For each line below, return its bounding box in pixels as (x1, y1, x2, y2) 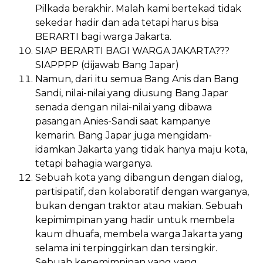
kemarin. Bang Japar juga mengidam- (35, 129, 212, 141)
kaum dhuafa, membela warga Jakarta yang (35, 228, 243, 240)
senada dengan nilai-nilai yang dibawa (35, 101, 212, 113)
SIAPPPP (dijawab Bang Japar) (35, 59, 179, 70)
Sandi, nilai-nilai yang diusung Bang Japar (35, 87, 228, 99)
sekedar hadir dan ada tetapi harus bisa (35, 16, 218, 28)
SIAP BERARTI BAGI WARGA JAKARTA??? (35, 45, 230, 56)
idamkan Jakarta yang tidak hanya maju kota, (35, 143, 247, 155)
